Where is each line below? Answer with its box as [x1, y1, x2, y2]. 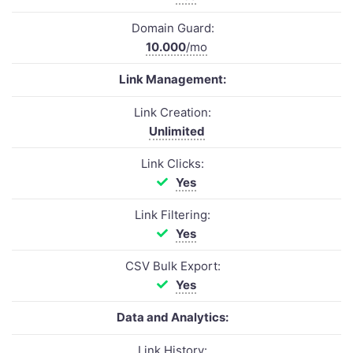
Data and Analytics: [117, 310, 229, 325]
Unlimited [148, 124, 205, 139]
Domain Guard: [131, 20, 214, 35]
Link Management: [119, 72, 226, 87]
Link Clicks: [141, 156, 204, 171]
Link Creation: [134, 105, 211, 120]
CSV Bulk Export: [124, 258, 221, 273]
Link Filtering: [135, 207, 210, 222]
